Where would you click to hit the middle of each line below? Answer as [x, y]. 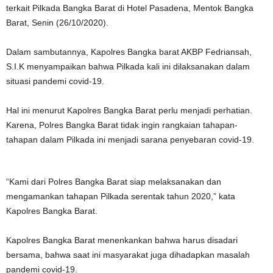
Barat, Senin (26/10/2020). [57, 23]
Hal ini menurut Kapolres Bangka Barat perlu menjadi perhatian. [129, 110]
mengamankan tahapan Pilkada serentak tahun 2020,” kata [121, 196]
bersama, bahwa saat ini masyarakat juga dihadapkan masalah [128, 255]
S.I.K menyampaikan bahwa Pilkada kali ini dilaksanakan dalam [128, 66]
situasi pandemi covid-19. [55, 81]
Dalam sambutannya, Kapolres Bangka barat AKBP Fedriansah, [129, 52]
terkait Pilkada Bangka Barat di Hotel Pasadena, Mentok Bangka [130, 8]
